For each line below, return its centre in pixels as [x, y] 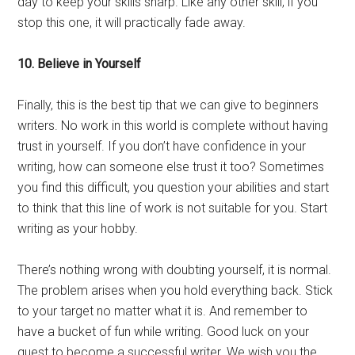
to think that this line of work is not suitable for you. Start [173, 208]
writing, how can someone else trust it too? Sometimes [171, 167]
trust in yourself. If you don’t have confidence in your [162, 146]
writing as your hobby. [78, 229]
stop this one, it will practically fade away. [132, 23]
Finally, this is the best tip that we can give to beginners [168, 105]
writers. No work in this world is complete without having [173, 126]
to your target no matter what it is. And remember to [163, 311]
